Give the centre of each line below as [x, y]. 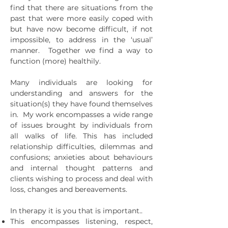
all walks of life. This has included [81, 136]
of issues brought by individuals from [81, 125]
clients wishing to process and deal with [81, 179]
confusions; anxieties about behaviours [81, 157]
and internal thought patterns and [81, 168]
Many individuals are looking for [81, 82]
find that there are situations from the [81, 8]
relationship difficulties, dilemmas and [81, 147]
